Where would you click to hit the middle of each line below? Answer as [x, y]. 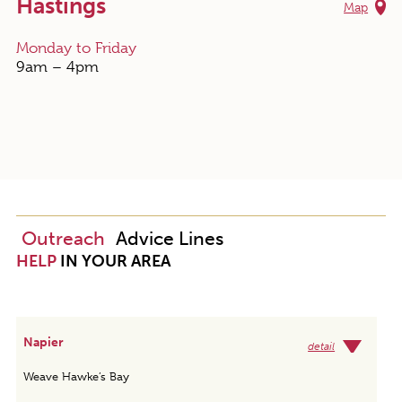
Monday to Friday [76, 48]
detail [322, 346]
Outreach [63, 238]
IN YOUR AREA [113, 261]
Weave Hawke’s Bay [76, 376]
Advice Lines [169, 238]
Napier [43, 342]
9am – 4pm [57, 67]
